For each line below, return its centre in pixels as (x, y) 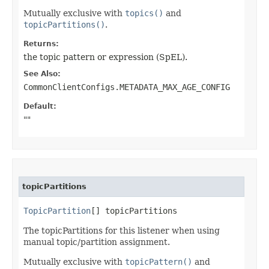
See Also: (42, 74)
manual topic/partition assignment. (97, 242)
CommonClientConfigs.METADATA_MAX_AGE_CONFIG (127, 87)
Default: (40, 107)
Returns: (41, 44)
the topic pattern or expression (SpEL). (105, 57)
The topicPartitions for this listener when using (122, 231)
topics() (144, 14)
